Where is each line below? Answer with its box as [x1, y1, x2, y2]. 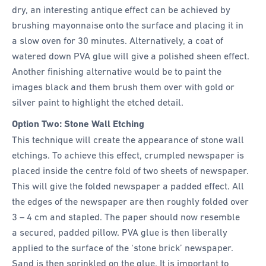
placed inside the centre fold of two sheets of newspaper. [12, 164, 249, 176]
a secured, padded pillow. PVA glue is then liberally [12, 226, 227, 237]
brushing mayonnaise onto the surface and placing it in [12, 20, 243, 31]
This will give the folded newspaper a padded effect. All [12, 180, 244, 191]
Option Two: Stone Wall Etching [12, 118, 144, 129]
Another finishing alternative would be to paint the [12, 66, 221, 77]
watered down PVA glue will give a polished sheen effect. [12, 50, 249, 62]
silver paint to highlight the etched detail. [12, 97, 183, 108]
